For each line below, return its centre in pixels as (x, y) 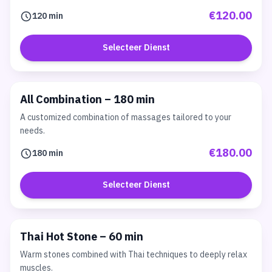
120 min (48, 16)
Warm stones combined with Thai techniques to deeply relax (134, 255)
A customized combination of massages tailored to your (126, 117)
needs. (32, 131)
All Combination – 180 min (87, 100)
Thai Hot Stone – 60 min (82, 237)
